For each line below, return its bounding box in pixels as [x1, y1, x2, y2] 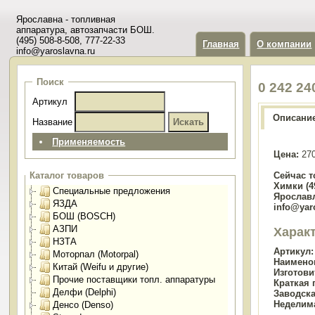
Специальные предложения [53, 186, 171, 196]
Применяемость [52, 136, 126, 147]
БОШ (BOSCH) [53, 211, 116, 221]
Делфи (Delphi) [53, 287, 117, 297]
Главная [202, 39, 240, 49]
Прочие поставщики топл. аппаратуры [53, 274, 216, 285]
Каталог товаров [30, 170, 105, 181]
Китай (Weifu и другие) [53, 262, 149, 272]
